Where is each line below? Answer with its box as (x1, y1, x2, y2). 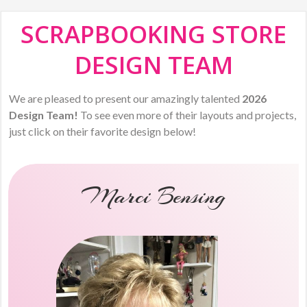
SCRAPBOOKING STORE (21, 18, 286, 50)
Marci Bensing (81, 181, 225, 212)
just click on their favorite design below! (9, 125, 197, 138)
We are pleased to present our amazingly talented (9, 92, 243, 105)
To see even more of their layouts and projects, (78, 108, 297, 121)
